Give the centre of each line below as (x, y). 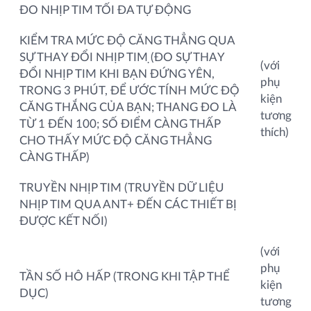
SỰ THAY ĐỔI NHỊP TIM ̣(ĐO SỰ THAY (122, 57)
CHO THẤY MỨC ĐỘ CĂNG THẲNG (116, 140)
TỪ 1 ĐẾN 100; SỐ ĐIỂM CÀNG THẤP (120, 124)
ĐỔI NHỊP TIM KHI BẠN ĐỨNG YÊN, (117, 74)
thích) (275, 132)
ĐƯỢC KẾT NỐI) (64, 221)
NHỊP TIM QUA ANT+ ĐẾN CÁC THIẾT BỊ (128, 204)
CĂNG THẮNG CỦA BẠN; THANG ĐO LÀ (128, 107)
